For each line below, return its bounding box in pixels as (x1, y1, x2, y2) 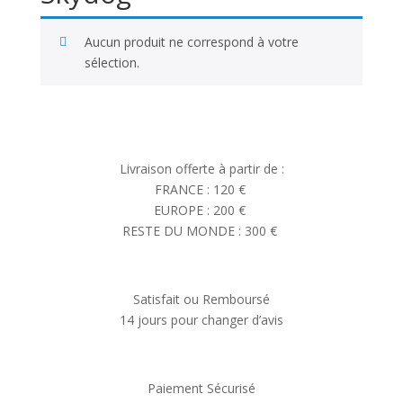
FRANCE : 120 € (154, 181, 249, 198)
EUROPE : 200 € (154, 201, 249, 219)
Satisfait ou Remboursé (133, 291, 270, 308)
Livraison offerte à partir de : (119, 160, 284, 177)
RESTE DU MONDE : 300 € (122, 222, 281, 239)
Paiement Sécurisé (148, 380, 255, 397)
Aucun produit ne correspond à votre (84, 33, 299, 50)
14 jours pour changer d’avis (120, 311, 283, 328)
